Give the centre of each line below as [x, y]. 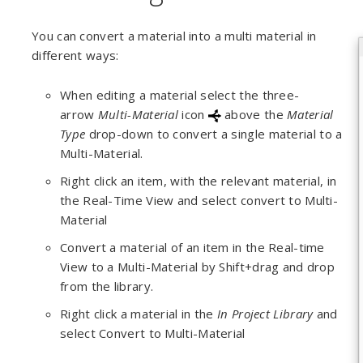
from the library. [107, 286]
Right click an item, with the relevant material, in [199, 181]
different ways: [75, 55]
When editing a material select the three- [180, 95]
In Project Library [267, 314]
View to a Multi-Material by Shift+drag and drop [198, 267]
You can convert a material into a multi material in [174, 36]
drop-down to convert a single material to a [214, 134]
